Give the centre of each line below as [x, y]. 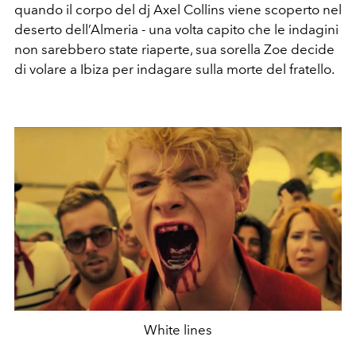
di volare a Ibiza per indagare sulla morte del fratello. [174, 69]
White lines [178, 330]
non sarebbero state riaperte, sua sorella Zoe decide [174, 49]
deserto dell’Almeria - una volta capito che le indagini [176, 29]
